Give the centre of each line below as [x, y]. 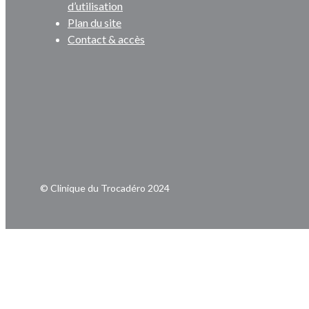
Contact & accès [106, 39]
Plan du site [94, 23]
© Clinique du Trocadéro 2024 [105, 188]
